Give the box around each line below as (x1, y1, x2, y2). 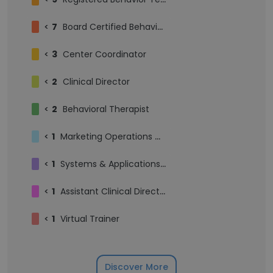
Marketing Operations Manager (60, 130, 155, 143)
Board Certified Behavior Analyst (63, 21, 157, 33)
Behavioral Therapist (63, 103, 149, 115)
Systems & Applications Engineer (60, 158, 160, 170)
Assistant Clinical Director (60, 185, 160, 197)
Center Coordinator (63, 48, 146, 60)
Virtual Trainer (60, 213, 119, 225)
